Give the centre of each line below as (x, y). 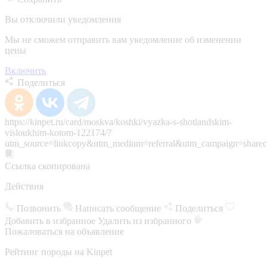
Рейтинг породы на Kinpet (58, 252)
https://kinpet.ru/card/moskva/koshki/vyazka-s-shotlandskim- (118, 122)
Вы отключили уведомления (63, 19)
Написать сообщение (118, 208)
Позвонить (39, 208)
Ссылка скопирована (47, 166)
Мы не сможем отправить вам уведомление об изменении (123, 39)
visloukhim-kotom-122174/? (58, 132)
